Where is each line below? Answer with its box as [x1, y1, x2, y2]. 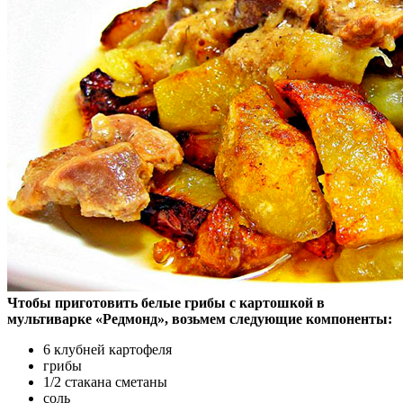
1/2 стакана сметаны [43, 374, 167, 390]
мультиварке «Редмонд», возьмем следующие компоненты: [7, 311, 392, 327]
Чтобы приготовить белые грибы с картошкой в [7, 295, 325, 311]
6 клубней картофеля [43, 342, 172, 358]
